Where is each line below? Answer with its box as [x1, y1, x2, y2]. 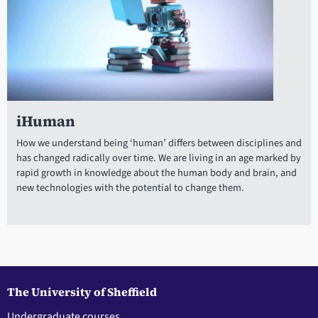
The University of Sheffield [7, 284, 157, 300]
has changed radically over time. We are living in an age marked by [16, 150, 301, 166]
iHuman [16, 111, 75, 132]
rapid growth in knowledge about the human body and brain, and [16, 165, 297, 181]
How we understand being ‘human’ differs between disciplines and [16, 136, 302, 151]
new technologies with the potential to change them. [16, 180, 244, 196]
